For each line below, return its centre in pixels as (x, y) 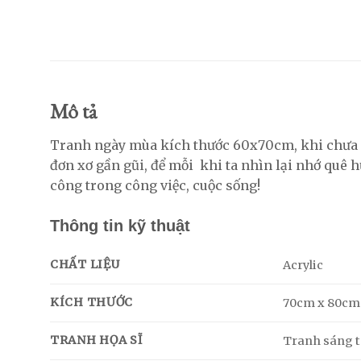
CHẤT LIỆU (85, 264)
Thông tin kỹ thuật (120, 225)
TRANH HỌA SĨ (96, 340)
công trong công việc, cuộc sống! (155, 185)
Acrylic (303, 265)
